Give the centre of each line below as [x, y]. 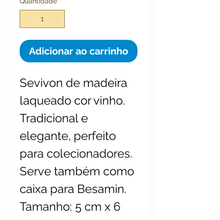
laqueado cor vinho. [72, 100]
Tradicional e [54, 118]
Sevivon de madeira [73, 83]
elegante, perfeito [68, 136]
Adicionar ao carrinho [79, 51]
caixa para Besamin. [73, 189]
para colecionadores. [78, 153]
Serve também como [77, 171]
